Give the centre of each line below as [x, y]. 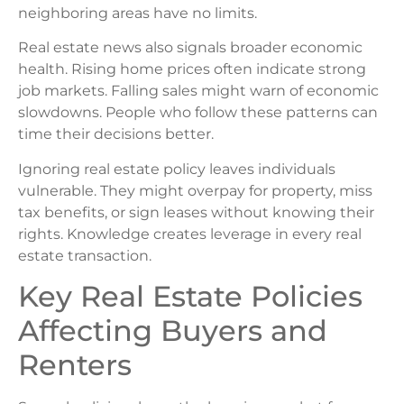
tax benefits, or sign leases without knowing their [196, 212]
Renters [75, 364]
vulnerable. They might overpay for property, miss [195, 190]
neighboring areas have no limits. [138, 13]
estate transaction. [85, 255]
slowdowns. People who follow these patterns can [198, 113]
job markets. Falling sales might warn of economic [198, 91]
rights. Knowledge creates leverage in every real [190, 234]
